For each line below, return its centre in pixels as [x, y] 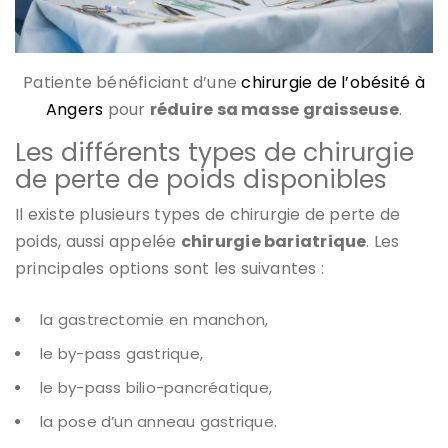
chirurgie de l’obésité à [333, 82]
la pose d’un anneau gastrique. [158, 421]
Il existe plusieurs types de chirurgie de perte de [208, 214]
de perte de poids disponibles [201, 179]
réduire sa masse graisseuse [274, 109]
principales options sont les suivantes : [170, 268]
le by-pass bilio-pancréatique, [156, 387]
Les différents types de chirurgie [214, 152]
